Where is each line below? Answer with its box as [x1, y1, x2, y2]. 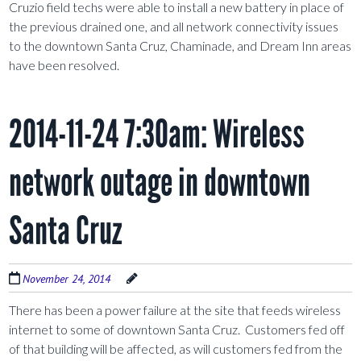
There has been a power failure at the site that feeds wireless [9, 302, 342, 318]
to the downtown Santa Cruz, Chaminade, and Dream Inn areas [9, 38, 352, 54]
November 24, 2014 [23, 272, 111, 287]
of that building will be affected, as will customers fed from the [9, 341, 343, 357]
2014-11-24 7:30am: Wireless [9, 110, 305, 159]
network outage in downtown [9, 159, 311, 207]
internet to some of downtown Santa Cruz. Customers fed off [9, 322, 346, 338]
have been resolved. [9, 57, 120, 73]
